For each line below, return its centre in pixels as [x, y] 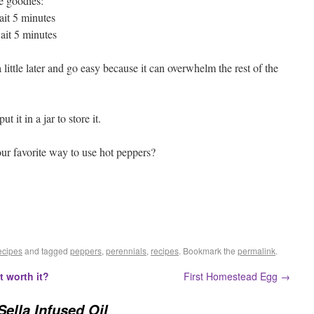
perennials [126, 251]
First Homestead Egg [232, 276]
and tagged [46, 251]
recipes [165, 251]
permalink [257, 251]
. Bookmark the [208, 251]
